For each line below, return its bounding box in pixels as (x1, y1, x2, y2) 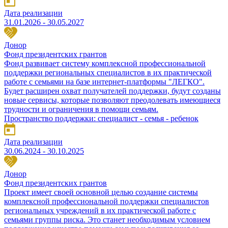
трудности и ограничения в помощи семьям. (4, 104, 158, 113)
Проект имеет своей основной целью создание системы (4, 187, 198, 196)
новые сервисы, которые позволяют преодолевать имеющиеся (4, 95, 220, 104)
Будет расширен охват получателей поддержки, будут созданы (4, 86, 221, 95)
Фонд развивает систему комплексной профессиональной (4, 59, 206, 68)
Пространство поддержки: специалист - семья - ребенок (4, 113, 198, 123)
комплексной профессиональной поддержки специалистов (4, 196, 209, 206)
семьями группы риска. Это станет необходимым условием (4, 215, 210, 224)
